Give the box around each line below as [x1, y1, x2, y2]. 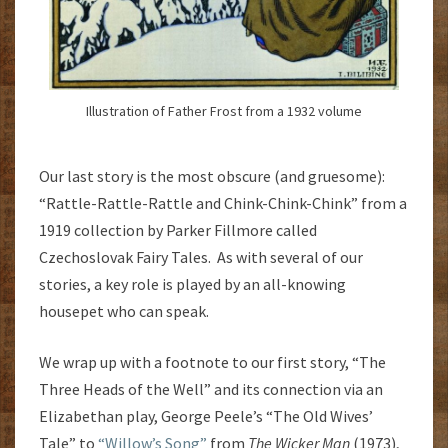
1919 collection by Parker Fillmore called [39, 219, 317, 240]
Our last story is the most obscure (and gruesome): [39, 165, 385, 186]
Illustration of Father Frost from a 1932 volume [86, 102, 362, 121]
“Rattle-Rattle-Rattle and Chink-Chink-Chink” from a [39, 192, 407, 213]
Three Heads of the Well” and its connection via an [39, 378, 383, 399]
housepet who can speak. [39, 300, 209, 321]
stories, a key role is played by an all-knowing [39, 273, 346, 294]
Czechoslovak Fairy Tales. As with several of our [39, 246, 363, 267]
